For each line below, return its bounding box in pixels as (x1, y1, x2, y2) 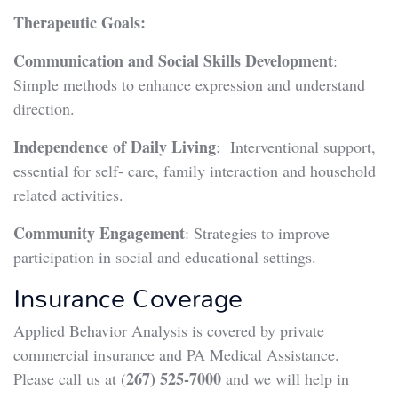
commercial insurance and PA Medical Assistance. (13, 343, 345, 365)
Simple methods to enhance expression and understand (13, 73, 365, 95)
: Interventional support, (216, 135, 376, 157)
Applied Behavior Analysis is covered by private (13, 319, 324, 341)
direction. (13, 97, 75, 119)
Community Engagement (13, 220, 185, 244)
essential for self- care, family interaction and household (13, 159, 376, 181)
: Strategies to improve (185, 221, 330, 243)
